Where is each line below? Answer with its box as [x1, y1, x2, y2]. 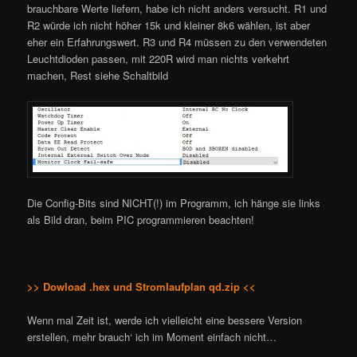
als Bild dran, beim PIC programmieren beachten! [27, 211, 255, 227]
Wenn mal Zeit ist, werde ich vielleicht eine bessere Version [27, 312, 303, 328]
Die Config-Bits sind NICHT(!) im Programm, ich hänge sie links [27, 194, 321, 210]
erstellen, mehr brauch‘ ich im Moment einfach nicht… [27, 329, 277, 345]
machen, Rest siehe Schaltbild [27, 68, 169, 84]
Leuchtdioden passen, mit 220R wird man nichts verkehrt [27, 51, 290, 67]
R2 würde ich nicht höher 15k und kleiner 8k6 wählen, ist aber [27, 18, 311, 33]
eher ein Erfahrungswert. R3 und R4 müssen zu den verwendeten [27, 34, 328, 50]
